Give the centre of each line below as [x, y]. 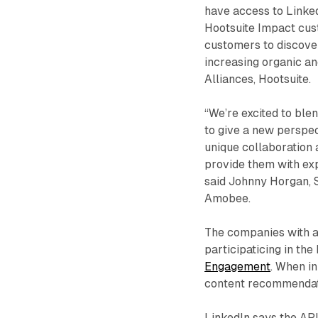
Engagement [238, 267]
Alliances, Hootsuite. [258, 79]
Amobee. [228, 199]
